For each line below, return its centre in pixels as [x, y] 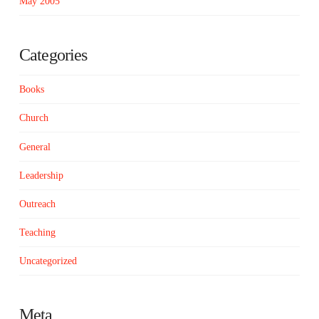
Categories [53, 54]
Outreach [37, 204]
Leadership [41, 175]
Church [33, 118]
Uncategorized [48, 261]
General [35, 147]
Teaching [37, 233]
